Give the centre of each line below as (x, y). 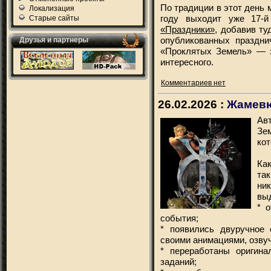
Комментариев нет (193, 83)
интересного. (187, 62)
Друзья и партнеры (54, 40)
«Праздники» (188, 29)
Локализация (52, 8)
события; (179, 218)
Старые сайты (54, 18)
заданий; (178, 262)
